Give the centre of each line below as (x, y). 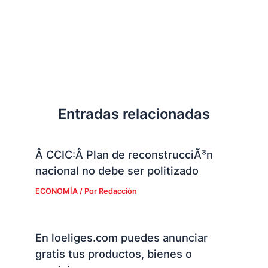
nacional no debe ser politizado (117, 171)
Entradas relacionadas (134, 114)
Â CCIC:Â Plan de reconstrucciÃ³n (124, 155)
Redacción (118, 191)
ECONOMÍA (56, 191)
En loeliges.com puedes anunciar (121, 238)
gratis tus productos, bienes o (113, 254)
